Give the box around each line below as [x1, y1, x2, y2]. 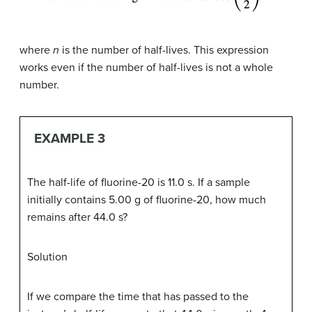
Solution [27, 249, 68, 264]
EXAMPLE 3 [33, 130, 105, 147]
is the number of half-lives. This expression [59, 43, 269, 58]
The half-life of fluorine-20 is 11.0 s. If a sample [27, 175, 250, 189]
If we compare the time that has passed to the [27, 289, 249, 304]
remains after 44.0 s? [27, 210, 127, 224]
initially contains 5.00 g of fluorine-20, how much [27, 192, 266, 207]
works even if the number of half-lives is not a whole [19, 61, 273, 75]
